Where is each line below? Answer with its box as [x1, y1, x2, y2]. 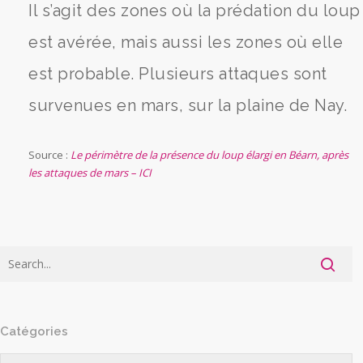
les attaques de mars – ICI [28, 165, 152, 180]
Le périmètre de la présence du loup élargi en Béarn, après [70, 147, 349, 162]
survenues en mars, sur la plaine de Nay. [28, 96, 348, 115]
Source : [28, 147, 71, 162]
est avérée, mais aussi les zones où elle [28, 32, 344, 52]
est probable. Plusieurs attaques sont [28, 64, 327, 83]
